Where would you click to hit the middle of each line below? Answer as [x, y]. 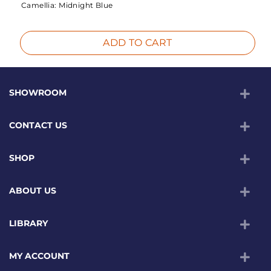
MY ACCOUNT [39, 256]
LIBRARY [28, 224]
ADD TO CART [138, 43]
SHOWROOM [38, 93]
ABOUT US [33, 191]
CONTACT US [38, 126]
